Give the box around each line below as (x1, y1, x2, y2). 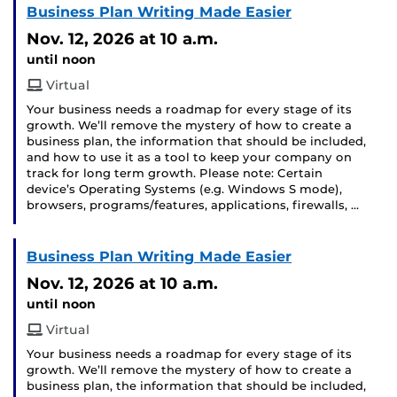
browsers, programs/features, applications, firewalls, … (27, 198, 359, 213)
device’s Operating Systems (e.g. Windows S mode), (27, 183, 342, 197)
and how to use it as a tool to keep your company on (27, 151, 352, 165)
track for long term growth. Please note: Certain (27, 167, 323, 181)
